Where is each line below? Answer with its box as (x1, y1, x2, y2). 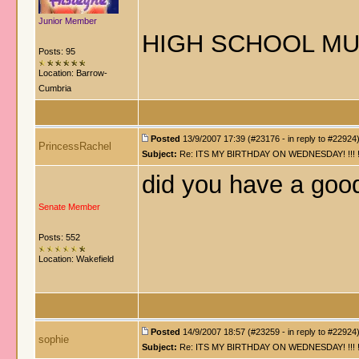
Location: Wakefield (38, 254, 114, 264)
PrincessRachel (38, 140, 111, 152)
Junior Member (38, 16, 97, 26)
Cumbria (38, 83, 71, 93)
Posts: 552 (38, 232, 80, 242)
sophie (38, 333, 69, 345)
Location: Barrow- (38, 68, 107, 78)
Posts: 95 (38, 46, 75, 56)
